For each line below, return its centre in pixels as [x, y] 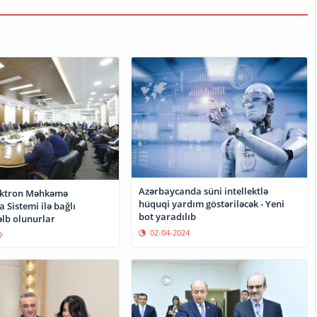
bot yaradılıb [168, 216]
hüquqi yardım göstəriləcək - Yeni [212, 203]
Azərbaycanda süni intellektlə [204, 191]
